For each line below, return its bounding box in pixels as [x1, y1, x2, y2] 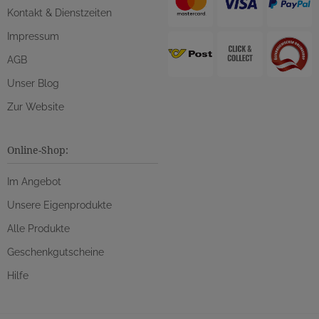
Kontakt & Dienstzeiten [7, 6, 112, 19]
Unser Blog [7, 77, 59, 89]
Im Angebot [7, 175, 61, 187]
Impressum [7, 30, 59, 42]
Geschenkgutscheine [7, 246, 104, 258]
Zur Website [7, 100, 64, 113]
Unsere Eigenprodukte [7, 199, 112, 211]
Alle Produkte [7, 222, 70, 234]
